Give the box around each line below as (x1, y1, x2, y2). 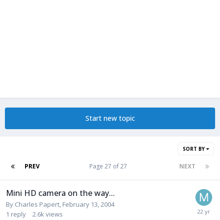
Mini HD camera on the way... (6, 188, 115, 198)
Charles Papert (15, 200, 59, 209)
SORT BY (183, 145, 206, 152)
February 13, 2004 (62, 200, 114, 209)
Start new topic (85, 113, 135, 123)
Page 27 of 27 (89, 162, 130, 170)
